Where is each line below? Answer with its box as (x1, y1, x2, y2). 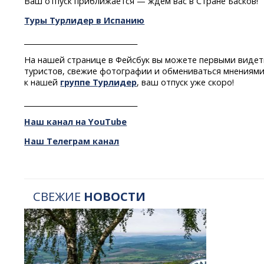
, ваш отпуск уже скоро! (137, 77, 235, 88)
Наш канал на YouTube (24, 116, 127, 127)
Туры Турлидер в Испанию (24, 15, 145, 27)
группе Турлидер (60, 77, 137, 88)
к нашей (24, 77, 61, 88)
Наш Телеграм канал (24, 136, 120, 147)
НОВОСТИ (84, 187, 146, 204)
